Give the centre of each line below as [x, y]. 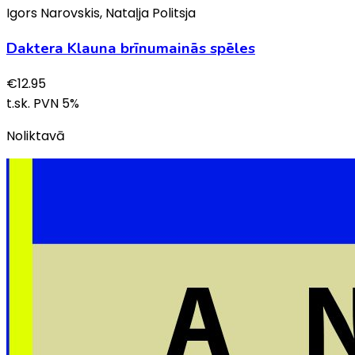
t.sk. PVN [34, 103]
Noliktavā [36, 136]
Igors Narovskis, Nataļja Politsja [101, 13]
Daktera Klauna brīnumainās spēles [131, 48]
